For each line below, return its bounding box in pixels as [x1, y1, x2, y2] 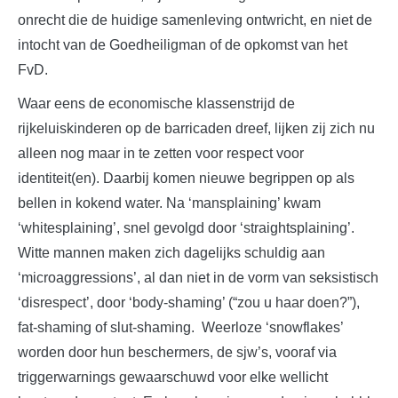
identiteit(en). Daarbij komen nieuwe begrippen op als [18, 171, 354, 186]
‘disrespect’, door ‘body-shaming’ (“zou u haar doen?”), [18, 295, 360, 310]
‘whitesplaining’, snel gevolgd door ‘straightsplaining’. [18, 220, 354, 235]
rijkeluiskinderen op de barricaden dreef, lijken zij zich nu [18, 121, 375, 136]
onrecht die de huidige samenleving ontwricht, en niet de [18, 12, 372, 28]
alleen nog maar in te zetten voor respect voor [18, 146, 304, 161]
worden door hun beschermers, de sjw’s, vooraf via [18, 345, 337, 360]
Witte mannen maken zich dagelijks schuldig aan [18, 245, 325, 260]
